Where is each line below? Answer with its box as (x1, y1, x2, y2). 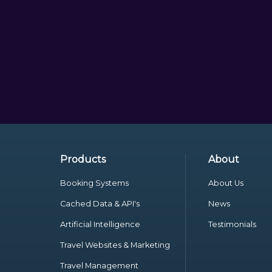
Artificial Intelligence (59, 220, 140, 229)
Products (59, 154, 106, 165)
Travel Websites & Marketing (59, 240, 170, 250)
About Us (208, 178, 243, 188)
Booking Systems (59, 178, 129, 188)
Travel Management (59, 261, 138, 270)
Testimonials (208, 220, 256, 229)
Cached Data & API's (59, 199, 140, 208)
